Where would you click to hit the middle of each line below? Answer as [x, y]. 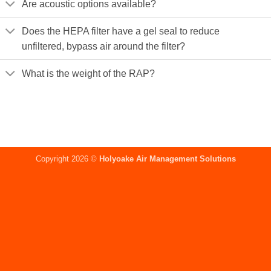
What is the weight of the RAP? [89, 73]
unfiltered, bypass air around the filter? [104, 46]
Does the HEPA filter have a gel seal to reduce [121, 31]
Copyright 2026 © [67, 159]
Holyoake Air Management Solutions [167, 159]
